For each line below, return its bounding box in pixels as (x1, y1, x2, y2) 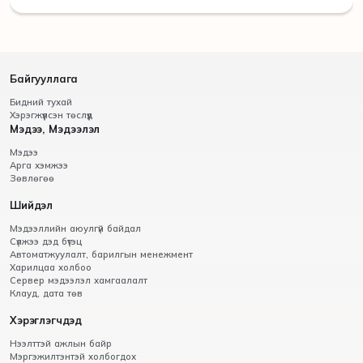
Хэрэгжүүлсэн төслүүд (10, 109, 92, 121)
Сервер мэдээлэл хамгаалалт (10, 275, 147, 286)
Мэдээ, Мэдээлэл (10, 122, 100, 135)
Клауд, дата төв (10, 288, 83, 299)
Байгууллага (10, 72, 79, 85)
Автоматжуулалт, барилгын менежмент (10, 249, 193, 260)
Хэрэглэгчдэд (10, 314, 83, 327)
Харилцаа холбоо (10, 262, 92, 273)
